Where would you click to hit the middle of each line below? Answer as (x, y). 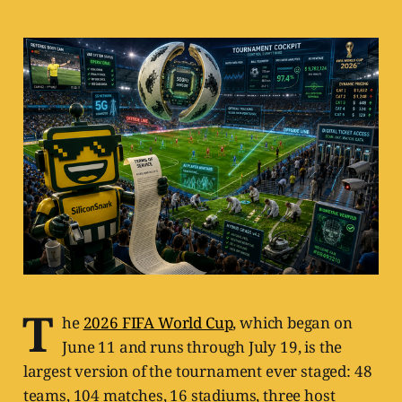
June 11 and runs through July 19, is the (202, 347)
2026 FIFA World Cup (158, 323)
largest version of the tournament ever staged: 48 (197, 371)
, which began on (293, 323)
